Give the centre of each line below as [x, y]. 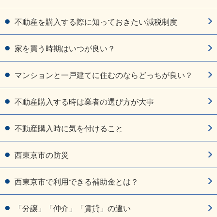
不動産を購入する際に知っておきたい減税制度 [96, 22]
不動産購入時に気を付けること [69, 129]
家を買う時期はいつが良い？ [65, 49]
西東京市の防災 [42, 155]
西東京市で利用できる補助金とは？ [77, 182]
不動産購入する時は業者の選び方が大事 [84, 102]
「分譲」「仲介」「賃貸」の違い [73, 209]
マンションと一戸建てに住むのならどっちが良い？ [104, 76]
